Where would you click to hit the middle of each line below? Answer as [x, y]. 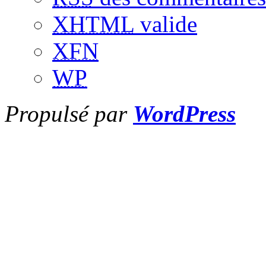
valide [166, 24]
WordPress [184, 113]
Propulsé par [69, 113]
